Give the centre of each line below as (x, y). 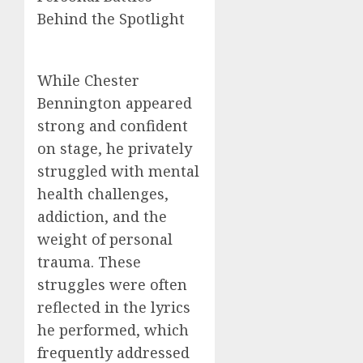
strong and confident (113, 126)
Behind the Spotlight (111, 19)
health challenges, (103, 194)
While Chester (88, 80)
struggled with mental (118, 171)
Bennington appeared (115, 103)
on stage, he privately (115, 148)
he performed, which (113, 330)
